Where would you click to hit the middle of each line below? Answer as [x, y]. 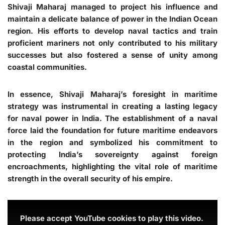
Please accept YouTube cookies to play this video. [112, 218]
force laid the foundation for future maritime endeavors [113, 130]
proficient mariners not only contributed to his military [113, 43]
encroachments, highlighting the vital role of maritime [113, 166]
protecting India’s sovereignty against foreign [113, 154]
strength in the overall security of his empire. [90, 179]
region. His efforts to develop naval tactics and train [113, 31]
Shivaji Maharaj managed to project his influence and [113, 7]
